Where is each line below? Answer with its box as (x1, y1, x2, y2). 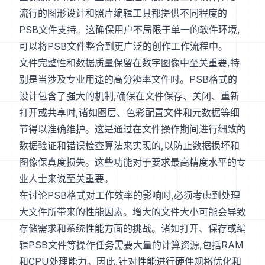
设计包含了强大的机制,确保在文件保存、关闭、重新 (19, 90, 240, 102)
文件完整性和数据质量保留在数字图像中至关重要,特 (19, 57, 240, 69)
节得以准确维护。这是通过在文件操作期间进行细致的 (19, 123, 246, 135)
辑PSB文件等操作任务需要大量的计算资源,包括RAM (19, 239, 244, 251)
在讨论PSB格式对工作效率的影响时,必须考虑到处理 (19, 189, 240, 202)
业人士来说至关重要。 (19, 173, 114, 185)
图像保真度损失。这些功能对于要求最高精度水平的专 (19, 156, 246, 169)
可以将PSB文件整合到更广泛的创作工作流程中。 (19, 40, 228, 53)
